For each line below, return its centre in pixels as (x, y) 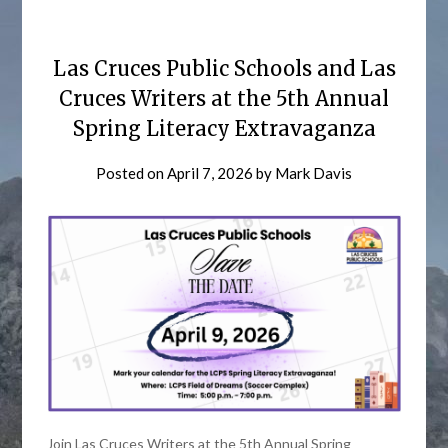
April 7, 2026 (210, 173)
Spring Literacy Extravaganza (224, 128)
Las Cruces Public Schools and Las (224, 68)
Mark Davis (313, 173)
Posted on (131, 173)
